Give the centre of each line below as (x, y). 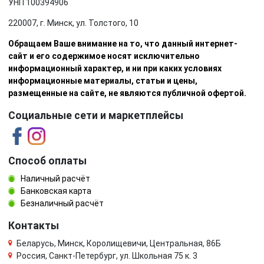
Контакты (34, 226)
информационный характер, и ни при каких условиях (115, 68)
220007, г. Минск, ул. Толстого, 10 (73, 23)
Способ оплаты (47, 161)
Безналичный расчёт (61, 203)
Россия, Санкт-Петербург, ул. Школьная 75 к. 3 (107, 256)
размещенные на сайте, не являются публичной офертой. (127, 93)
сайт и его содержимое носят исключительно (104, 56)
